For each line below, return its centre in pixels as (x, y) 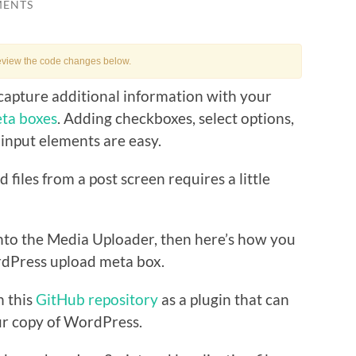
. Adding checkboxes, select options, (176, 118)
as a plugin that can (224, 299)
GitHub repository (97, 299)
